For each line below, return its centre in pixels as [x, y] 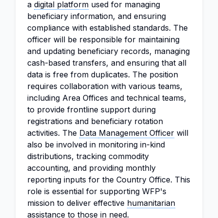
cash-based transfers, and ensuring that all [107, 63]
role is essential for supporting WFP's [97, 191]
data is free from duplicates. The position [103, 74]
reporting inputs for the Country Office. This [109, 180]
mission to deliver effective [77, 203]
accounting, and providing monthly [91, 168]
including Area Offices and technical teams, [107, 98]
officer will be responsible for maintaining [103, 39]
